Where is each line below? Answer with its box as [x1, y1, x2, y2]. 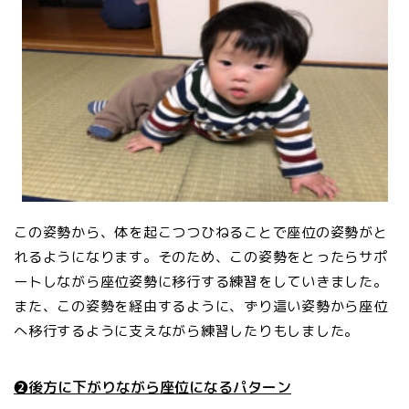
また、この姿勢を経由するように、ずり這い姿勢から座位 [14, 297, 388, 317]
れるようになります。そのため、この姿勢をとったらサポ [14, 247, 388, 267]
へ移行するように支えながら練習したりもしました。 [14, 321, 360, 341]
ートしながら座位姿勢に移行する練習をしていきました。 [14, 272, 388, 292]
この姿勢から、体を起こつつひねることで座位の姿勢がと [14, 223, 388, 243]
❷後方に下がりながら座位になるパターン [14, 377, 291, 398]
